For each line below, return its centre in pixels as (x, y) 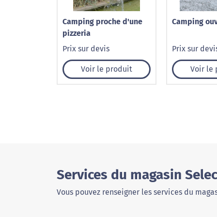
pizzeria (77, 33)
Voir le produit (107, 69)
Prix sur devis (86, 49)
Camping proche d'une (102, 22)
